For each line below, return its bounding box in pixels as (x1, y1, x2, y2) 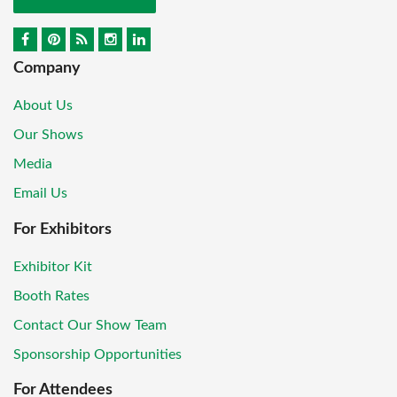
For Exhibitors (13, 221, 112, 237)
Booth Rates (13, 288, 90, 303)
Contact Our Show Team (13, 317, 167, 332)
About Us (13, 98, 73, 113)
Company (13, 60, 81, 77)
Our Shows (13, 128, 83, 143)
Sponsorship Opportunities (13, 346, 182, 362)
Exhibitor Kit (13, 259, 92, 274)
